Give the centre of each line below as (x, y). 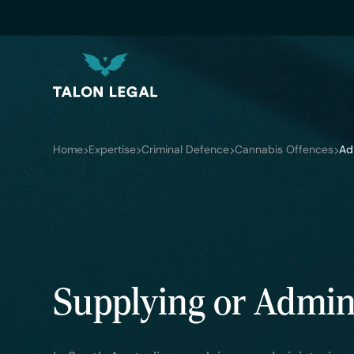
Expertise (113, 151)
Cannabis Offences (284, 151)
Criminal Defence (186, 151)
